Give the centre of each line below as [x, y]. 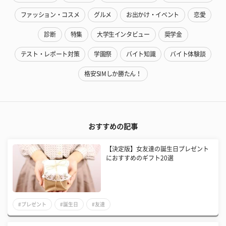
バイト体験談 [188, 54]
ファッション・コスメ [50, 15]
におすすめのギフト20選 [140, 158]
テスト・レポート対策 [50, 54]
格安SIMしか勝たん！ [113, 74]
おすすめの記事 [113, 127]
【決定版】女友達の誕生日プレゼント [158, 149]
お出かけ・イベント [153, 15]
